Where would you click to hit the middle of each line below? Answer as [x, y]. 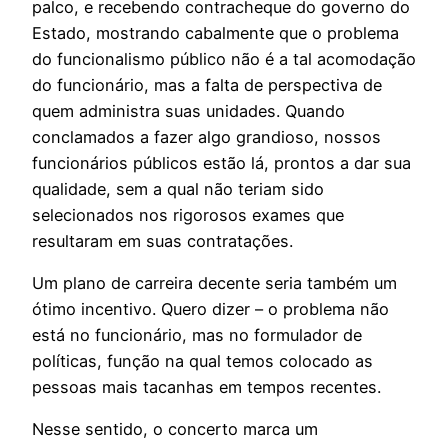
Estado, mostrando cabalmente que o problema [215, 32]
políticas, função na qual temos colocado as [202, 361]
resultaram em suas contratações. [162, 240]
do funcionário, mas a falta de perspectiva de [207, 84]
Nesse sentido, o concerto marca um [175, 429]
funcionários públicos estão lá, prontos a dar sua [221, 162]
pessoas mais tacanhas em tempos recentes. [206, 387]
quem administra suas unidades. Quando [188, 110]
